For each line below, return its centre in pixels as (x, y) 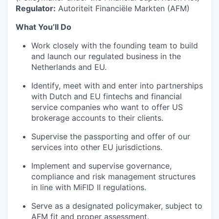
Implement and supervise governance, (101, 166)
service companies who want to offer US (107, 107)
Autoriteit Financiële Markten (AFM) (123, 8)
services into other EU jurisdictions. (97, 147)
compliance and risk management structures (113, 176)
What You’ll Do (44, 27)
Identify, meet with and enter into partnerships (117, 86)
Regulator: (36, 8)
